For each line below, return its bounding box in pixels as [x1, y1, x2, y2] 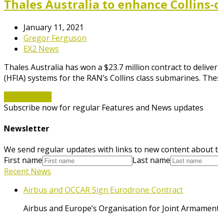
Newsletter [4, 123, 49, 134]
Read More [4, 91, 44, 102]
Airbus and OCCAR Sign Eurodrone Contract [23, 184, 183, 196]
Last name [132, 155, 170, 166]
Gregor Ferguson [23, 32, 87, 43]
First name [4, 155, 42, 166]
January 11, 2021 [23, 21, 84, 33]
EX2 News [23, 43, 59, 54]
